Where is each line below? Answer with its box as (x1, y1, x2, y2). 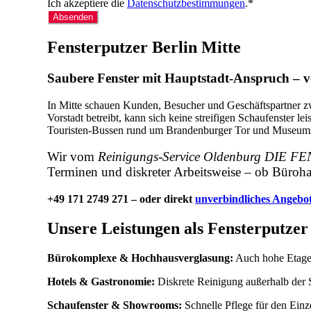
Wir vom (47, 149, 98, 165)
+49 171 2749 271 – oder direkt (47, 192, 195, 205)
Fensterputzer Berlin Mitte (47, 37, 241, 56)
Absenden (53, 12, 93, 22)
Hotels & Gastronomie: (47, 275, 155, 287)
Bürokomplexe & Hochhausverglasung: (47, 251, 233, 264)
